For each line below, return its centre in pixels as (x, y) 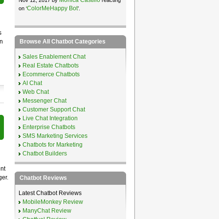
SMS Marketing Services (55, 136)
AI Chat (32, 83)
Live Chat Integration (50, 118)
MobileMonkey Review (53, 202)
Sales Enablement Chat (54, 56)
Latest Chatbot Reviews (50, 193)
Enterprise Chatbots (49, 127)
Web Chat (35, 92)
